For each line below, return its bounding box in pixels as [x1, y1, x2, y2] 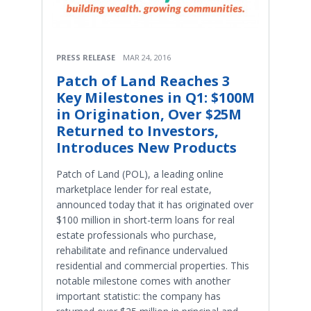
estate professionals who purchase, [56, 228, 217, 242]
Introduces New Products [56, 138, 237, 158]
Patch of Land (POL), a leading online [56, 167, 224, 181]
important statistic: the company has [56, 289, 221, 303]
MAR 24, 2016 [123, 52, 171, 63]
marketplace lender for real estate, [56, 183, 212, 196]
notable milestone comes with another [56, 274, 230, 288]
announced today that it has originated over [56, 198, 253, 212]
